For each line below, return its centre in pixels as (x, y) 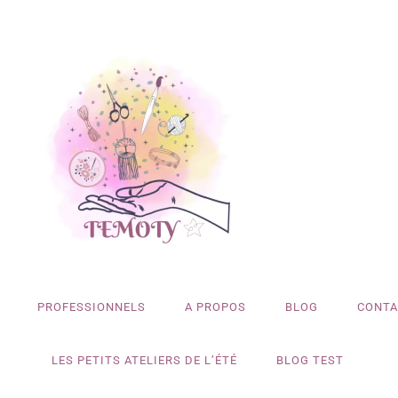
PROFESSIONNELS (91, 307)
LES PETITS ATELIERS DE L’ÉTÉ (144, 360)
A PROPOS (215, 307)
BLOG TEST (310, 360)
